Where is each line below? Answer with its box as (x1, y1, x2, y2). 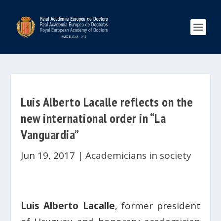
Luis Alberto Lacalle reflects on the (21, 94, 193, 110)
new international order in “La (21, 110, 166, 126)
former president (121, 199, 200, 212)
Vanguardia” (21, 126, 79, 143)
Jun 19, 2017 (21, 149, 75, 162)
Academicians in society (85, 149, 192, 162)
